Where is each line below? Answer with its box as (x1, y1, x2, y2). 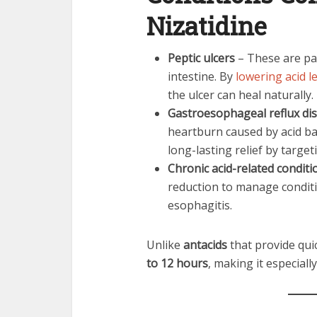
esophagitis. (168, 197, 232, 213)
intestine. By (168, 69, 236, 84)
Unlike (146, 237, 183, 253)
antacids (183, 237, 227, 253)
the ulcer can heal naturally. (168, 87, 313, 103)
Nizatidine (146, 9, 267, 42)
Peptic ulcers (168, 50, 235, 66)
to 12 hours (146, 255, 208, 271)
